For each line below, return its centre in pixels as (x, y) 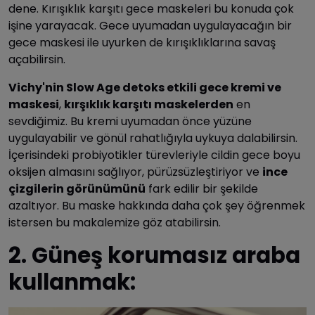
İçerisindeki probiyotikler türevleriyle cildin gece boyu (154, 155)
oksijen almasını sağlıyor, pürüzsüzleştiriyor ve (135, 172)
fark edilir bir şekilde (202, 188)
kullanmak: (72, 282)
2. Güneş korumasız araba (154, 255)
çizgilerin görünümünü (77, 188)
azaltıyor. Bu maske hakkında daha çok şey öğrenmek (157, 205)
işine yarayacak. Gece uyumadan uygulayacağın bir (150, 25)
